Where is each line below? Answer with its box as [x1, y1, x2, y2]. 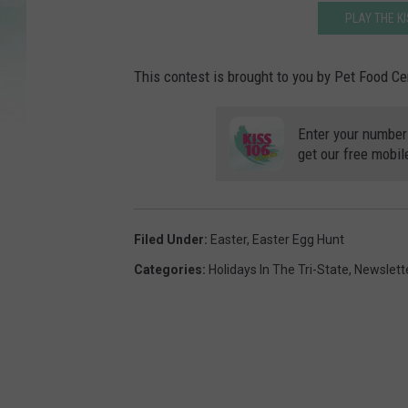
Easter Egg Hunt [252, 232, 344, 248]
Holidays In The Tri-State [209, 262, 349, 278]
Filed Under [134, 232, 204, 248]
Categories [134, 262, 202, 278]
